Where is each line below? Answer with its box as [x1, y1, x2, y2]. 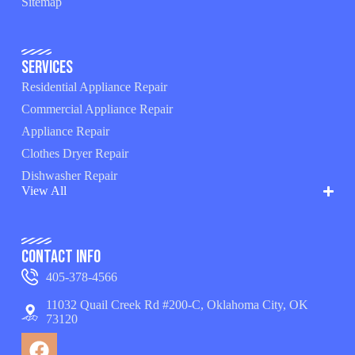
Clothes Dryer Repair [21, 147, 128, 161]
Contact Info [21, 246, 101, 268]
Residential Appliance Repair [21, 80, 167, 94]
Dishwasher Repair [21, 169, 117, 183]
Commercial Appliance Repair [21, 102, 173, 116]
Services [21, 57, 73, 79]
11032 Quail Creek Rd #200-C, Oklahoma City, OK [46, 298, 309, 311]
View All [21, 184, 67, 198]
